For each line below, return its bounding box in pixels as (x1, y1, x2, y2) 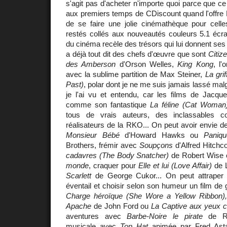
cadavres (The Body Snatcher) (66, 151, 169, 160)
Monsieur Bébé (66, 131, 120, 140)
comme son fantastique (66, 100, 150, 109)
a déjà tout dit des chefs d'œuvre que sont (66, 50, 208, 59)
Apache (66, 202, 91, 211)
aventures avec (66, 212, 127, 221)
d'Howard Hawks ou (119, 131, 204, 140)
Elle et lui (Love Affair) (138, 161, 212, 170)
